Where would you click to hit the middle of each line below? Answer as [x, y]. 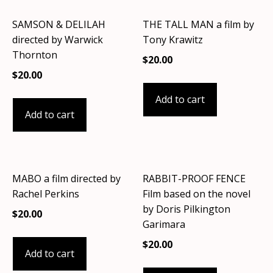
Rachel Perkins [46, 194]
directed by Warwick [58, 40]
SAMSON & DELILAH [59, 25]
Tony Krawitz [173, 40]
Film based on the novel [197, 194]
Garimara [164, 225]
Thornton [35, 55]
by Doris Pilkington [186, 209]
